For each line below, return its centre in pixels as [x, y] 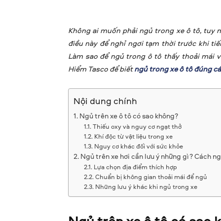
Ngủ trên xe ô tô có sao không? [129, 116]
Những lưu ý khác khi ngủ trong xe [146, 187]
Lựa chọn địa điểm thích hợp [135, 167]
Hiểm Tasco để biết [101, 69]
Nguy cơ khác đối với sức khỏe [138, 146]
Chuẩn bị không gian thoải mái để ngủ [151, 177]
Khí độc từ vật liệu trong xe [133, 136]
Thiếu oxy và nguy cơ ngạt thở [137, 127]
